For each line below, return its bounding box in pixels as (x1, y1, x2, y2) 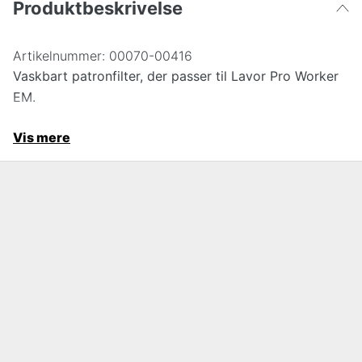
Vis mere (13, 128, 70, 145)
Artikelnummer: (13, 47, 105, 64)
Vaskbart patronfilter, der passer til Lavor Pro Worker (13, 67, 339, 84)
